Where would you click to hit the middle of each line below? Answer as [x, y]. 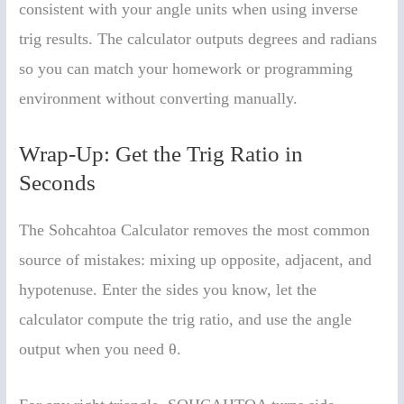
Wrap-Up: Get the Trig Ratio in [161, 153]
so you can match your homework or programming [186, 68]
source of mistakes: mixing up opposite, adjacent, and [196, 259]
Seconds [58, 182]
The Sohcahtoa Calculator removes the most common [195, 230]
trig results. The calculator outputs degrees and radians [198, 38]
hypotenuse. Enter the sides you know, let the [168, 289]
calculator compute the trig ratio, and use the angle [186, 319]
